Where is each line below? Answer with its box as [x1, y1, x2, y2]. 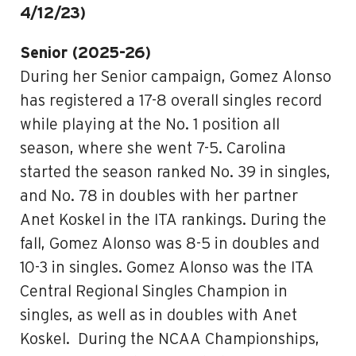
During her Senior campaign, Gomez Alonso [20, 69, 331, 85]
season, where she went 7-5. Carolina [20, 141, 286, 157]
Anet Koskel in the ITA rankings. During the [20, 212, 327, 228]
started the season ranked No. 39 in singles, [20, 164, 331, 180]
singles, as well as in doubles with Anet [20, 308, 297, 323]
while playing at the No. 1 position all [20, 117, 280, 133]
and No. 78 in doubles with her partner [20, 188, 298, 204]
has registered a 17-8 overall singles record [20, 93, 322, 109]
